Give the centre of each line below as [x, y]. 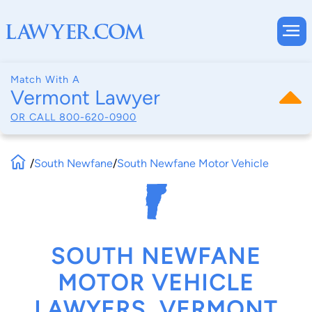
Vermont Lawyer [85, 97]
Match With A [45, 79]
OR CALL [35, 117]
